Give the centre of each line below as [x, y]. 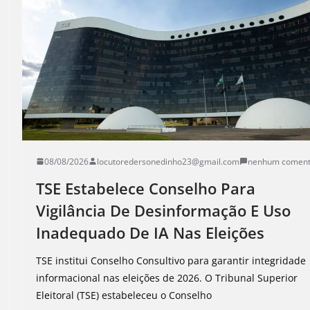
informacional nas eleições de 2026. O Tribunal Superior [167, 277]
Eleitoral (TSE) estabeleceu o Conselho [124, 295]
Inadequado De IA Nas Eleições [151, 232]
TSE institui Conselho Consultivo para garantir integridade [171, 260]
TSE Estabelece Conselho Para [146, 188]
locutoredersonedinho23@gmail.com [168, 161]
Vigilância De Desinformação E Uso [164, 210]
